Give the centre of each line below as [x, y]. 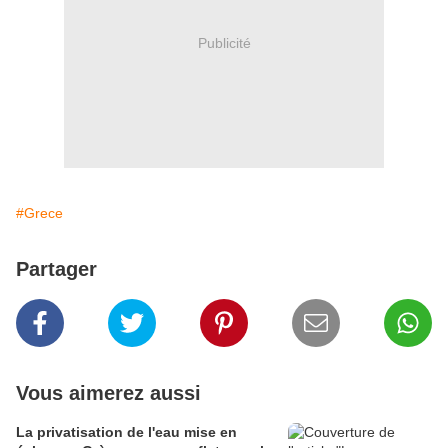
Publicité [224, 42]
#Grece [39, 213]
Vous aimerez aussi [108, 393]
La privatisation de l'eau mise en [126, 432]
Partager [56, 269]
